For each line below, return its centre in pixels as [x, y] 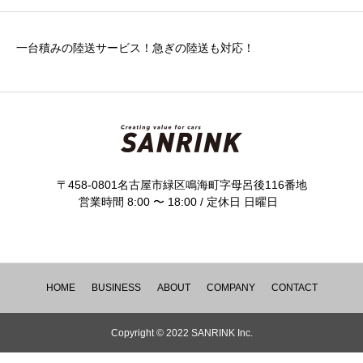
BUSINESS [116, 288]
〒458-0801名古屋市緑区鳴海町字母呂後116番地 [181, 185]
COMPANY [231, 288]
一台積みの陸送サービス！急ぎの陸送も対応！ [135, 48]
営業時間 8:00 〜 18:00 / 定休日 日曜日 [181, 202]
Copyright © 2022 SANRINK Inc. [181, 333]
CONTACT [294, 288]
